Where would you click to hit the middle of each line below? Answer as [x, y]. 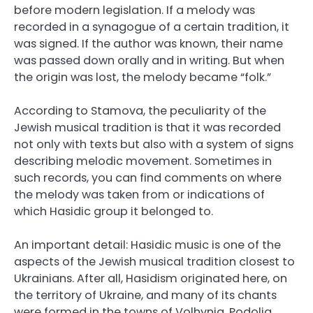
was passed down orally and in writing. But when [149, 60]
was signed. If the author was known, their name [148, 43]
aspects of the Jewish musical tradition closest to [154, 262]
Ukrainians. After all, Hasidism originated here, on [151, 279]
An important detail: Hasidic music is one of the [147, 245]
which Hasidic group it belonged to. [114, 211]
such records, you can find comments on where [148, 177]
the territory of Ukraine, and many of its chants [145, 296]
